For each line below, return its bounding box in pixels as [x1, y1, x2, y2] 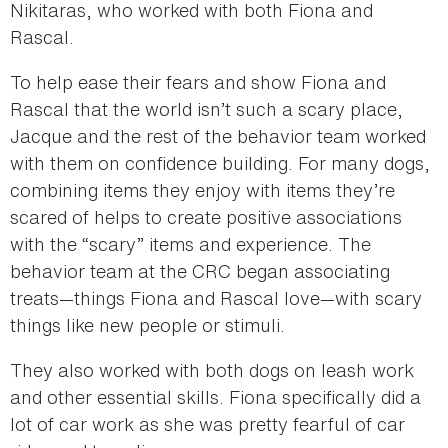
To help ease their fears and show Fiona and [10, 68, 386, 95]
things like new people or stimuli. [10, 311, 290, 338]
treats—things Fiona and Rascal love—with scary [10, 284, 422, 311]
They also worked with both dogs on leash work [10, 356, 414, 383]
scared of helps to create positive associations [10, 203, 402, 230]
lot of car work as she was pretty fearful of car [10, 410, 405, 437]
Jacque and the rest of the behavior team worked [10, 122, 426, 149]
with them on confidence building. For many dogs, [10, 149, 430, 176]
